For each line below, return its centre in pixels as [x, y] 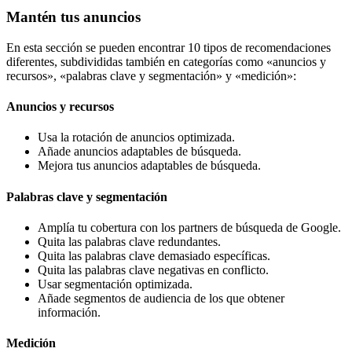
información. [69, 312]
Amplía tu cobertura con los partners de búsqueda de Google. [189, 227]
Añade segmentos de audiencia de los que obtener [161, 298]
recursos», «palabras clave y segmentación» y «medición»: [151, 75]
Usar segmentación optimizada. [115, 284]
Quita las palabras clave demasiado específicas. [154, 255]
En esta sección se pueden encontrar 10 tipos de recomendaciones [169, 47]
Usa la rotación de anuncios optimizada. [136, 137]
